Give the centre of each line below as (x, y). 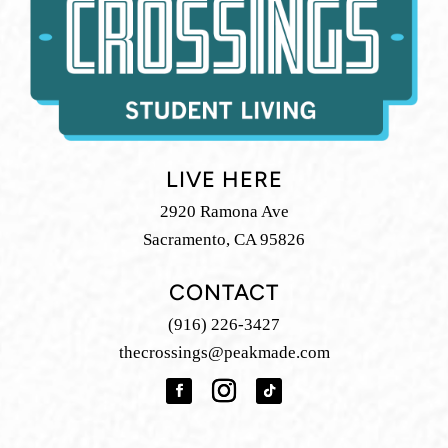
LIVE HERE (224, 182)
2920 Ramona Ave (224, 212)
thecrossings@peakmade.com (224, 353)
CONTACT (224, 295)
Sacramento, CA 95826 (224, 240)
